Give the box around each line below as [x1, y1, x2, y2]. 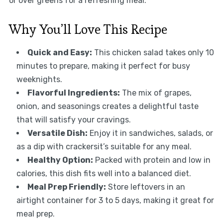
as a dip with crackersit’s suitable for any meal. [16, 141, 192, 151]
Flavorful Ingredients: [27, 88, 120, 98]
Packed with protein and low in [93, 155, 211, 165]
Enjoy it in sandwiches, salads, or [87, 128, 213, 138]
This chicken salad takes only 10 [92, 47, 214, 57]
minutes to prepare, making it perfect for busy [16, 61, 190, 71]
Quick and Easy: [27, 47, 92, 57]
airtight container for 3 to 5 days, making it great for [16, 195, 214, 205]
